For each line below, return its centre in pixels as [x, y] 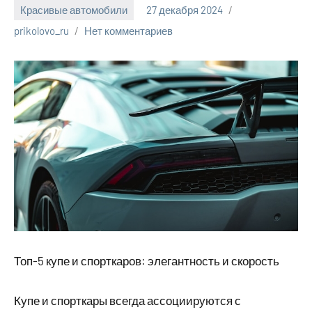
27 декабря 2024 [185, 10]
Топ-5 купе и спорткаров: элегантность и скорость [147, 260]
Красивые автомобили [74, 10]
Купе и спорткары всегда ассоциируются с [127, 300]
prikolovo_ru [41, 30]
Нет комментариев [128, 30]
